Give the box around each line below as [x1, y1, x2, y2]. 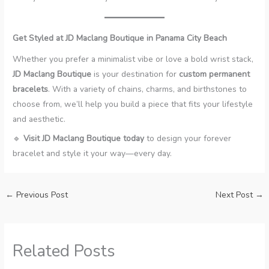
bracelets [13, 83, 49, 95]
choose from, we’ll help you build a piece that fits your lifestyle [13, 98, 253, 110]
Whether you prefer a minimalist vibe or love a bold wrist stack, [13, 53, 254, 65]
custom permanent [179, 68, 250, 80]
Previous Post [14, 189, 68, 201]
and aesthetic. [13, 113, 66, 125]
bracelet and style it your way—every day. [13, 147, 172, 159]
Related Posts [13, 239, 116, 262]
